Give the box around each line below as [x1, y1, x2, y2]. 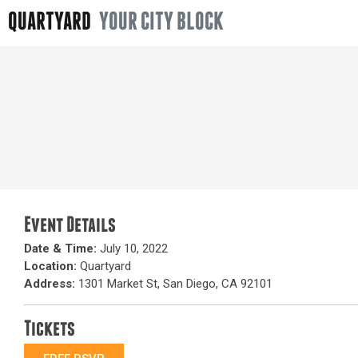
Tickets [24, 319, 75, 341]
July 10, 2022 [97, 241, 168, 256]
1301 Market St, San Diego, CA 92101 [75, 276, 272, 291]
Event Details [24, 215, 116, 237]
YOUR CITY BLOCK [99, 10, 224, 36]
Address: [24, 276, 75, 291]
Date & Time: [24, 241, 97, 256]
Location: [24, 259, 77, 273]
